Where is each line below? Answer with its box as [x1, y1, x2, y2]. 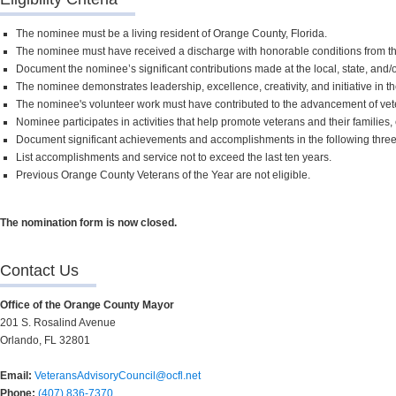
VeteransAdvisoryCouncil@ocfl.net [34, 369, 201, 382]
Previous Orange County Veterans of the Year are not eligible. [16, 168, 310, 181]
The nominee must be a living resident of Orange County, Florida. [16, 27, 327, 40]
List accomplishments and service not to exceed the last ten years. [16, 150, 331, 164]
